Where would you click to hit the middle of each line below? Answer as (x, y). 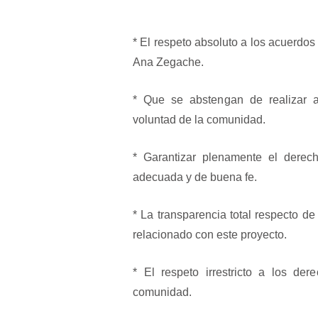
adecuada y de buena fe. (195, 177)
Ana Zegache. (168, 62)
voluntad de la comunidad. (199, 119)
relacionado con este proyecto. (210, 234)
